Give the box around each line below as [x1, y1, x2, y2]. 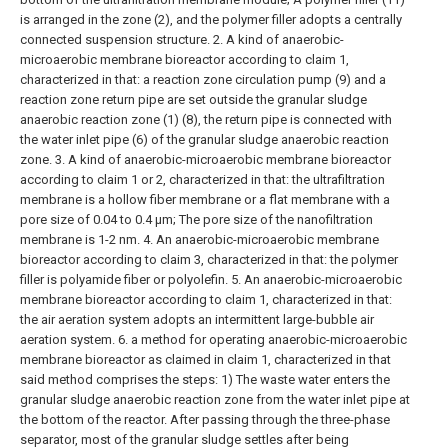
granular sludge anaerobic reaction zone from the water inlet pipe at [20, 392, 410, 408]
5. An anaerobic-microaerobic [231, 272, 402, 288]
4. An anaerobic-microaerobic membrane [143, 232, 379, 248]
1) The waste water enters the [221, 372, 390, 388]
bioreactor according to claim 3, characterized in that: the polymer [20, 252, 398, 268]
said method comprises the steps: [20, 372, 218, 388]
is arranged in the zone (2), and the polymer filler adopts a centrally [20, 12, 402, 28]
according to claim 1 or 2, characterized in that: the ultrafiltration [20, 172, 385, 188]
